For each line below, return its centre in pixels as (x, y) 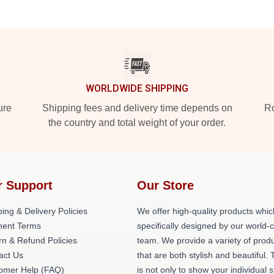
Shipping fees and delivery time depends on (137, 108)
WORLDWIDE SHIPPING (137, 88)
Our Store (165, 185)
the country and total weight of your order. (137, 123)
